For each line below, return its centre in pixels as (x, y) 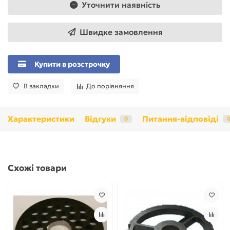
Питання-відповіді (180, 119)
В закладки (41, 86)
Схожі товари (37, 168)
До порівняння (110, 86)
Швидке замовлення (121, 32)
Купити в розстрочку (72, 64)
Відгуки (100, 119)
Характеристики (41, 119)
